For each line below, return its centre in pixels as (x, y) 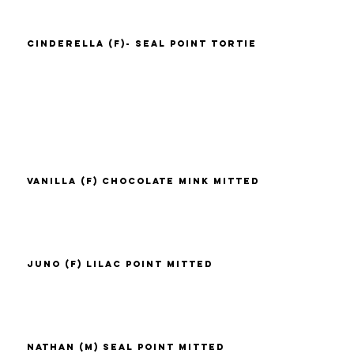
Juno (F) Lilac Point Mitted (121, 264)
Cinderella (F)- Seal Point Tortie (142, 43)
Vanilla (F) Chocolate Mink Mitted (144, 181)
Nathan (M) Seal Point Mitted (126, 346)
